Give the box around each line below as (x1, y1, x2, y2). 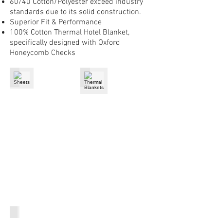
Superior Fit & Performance (10, 18, 102, 27)
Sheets (15, 73, 39, 82)
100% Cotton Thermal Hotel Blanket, (10, 28, 129, 37)
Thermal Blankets (85, 73, 148, 82)
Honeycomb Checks (10, 48, 75, 58)
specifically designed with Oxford (10, 38, 120, 48)
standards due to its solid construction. (10, 7, 141, 17)
